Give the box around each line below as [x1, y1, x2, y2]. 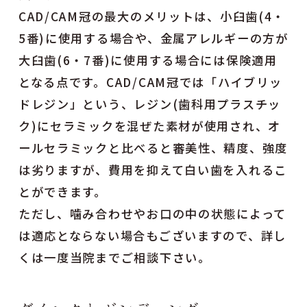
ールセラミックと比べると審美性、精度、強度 [18, 138, 288, 156]
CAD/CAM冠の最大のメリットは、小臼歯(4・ [18, 7, 286, 25]
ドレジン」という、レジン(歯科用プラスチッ [18, 95, 282, 112]
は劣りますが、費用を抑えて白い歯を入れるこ [18, 160, 288, 178]
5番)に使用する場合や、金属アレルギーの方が [18, 29, 288, 47]
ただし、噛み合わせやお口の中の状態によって [18, 204, 287, 222]
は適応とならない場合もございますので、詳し [18, 226, 287, 244]
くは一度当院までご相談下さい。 [18, 248, 211, 266]
